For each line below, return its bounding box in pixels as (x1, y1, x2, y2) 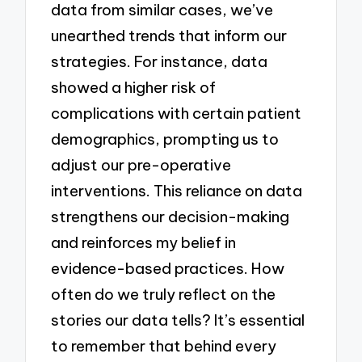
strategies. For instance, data (51, 51, 268, 71)
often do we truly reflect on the (51, 284, 276, 304)
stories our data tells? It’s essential (51, 309, 305, 330)
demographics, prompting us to (51, 128, 280, 149)
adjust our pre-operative (51, 154, 232, 175)
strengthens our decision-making (51, 206, 290, 226)
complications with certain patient (51, 103, 302, 123)
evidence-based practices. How (51, 258, 285, 278)
